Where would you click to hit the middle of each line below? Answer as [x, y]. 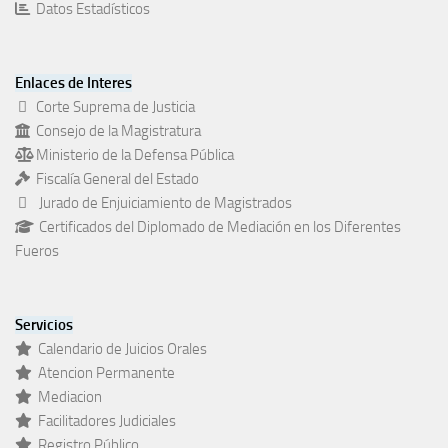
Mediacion [67, 396]
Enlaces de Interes [73, 82]
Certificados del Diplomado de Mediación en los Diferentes [215, 226]
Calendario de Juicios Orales [119, 348]
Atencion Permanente [103, 372]
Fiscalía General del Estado [114, 178]
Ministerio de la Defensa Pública [132, 154]
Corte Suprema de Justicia [112, 106]
